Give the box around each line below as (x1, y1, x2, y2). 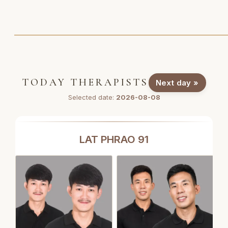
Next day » (155, 78, 199, 88)
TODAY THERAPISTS (22, 76, 149, 89)
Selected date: (68, 93, 116, 102)
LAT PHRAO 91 (79, 133, 149, 146)
